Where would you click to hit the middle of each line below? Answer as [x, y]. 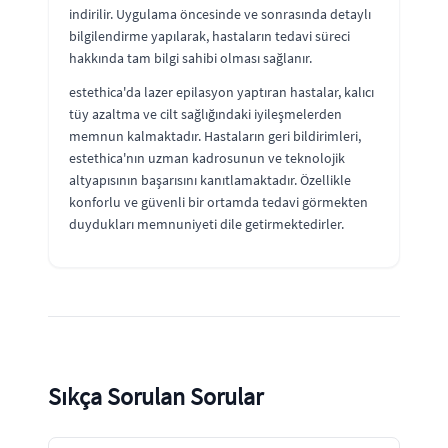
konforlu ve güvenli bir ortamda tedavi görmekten [218, 201]
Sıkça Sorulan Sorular [155, 396]
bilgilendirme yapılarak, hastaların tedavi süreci [209, 35]
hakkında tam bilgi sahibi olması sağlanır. [190, 57]
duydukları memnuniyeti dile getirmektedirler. [206, 223]
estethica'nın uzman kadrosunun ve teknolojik [207, 157]
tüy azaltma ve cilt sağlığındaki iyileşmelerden [205, 113]
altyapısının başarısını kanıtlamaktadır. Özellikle [210, 179]
